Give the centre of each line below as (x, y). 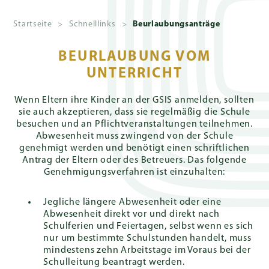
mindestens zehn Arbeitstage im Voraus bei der (147, 250)
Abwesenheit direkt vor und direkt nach (131, 214)
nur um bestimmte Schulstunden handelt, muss (147, 238)
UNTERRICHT (134, 74)
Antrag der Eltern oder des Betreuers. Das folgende (134, 160)
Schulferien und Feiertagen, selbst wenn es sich (149, 226)
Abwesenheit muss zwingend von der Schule (134, 136)
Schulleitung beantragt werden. (114, 262)
